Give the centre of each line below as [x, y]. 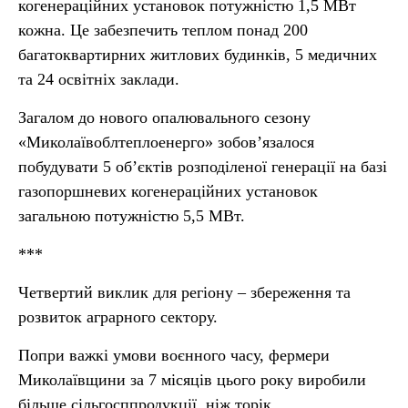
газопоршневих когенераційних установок [168, 191]
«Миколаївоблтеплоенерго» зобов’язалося [166, 142]
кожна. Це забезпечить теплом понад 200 [163, 30]
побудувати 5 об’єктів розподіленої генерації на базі [203, 167]
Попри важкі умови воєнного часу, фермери [174, 355]
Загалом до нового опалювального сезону [164, 117]
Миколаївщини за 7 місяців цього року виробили [192, 380]
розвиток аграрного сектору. [118, 317]
